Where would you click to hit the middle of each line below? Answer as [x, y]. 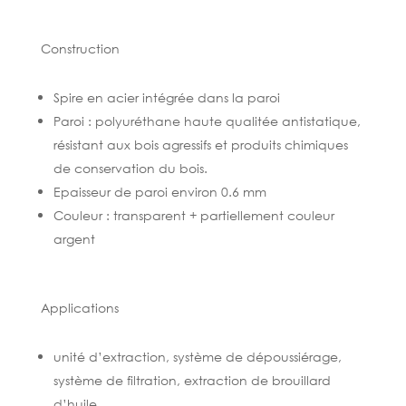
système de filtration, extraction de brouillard [192, 380]
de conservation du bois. [130, 168]
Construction [80, 48]
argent [74, 238]
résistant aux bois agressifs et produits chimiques [200, 144]
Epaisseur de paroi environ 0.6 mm [159, 191]
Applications [79, 307]
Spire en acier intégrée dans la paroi [166, 97]
